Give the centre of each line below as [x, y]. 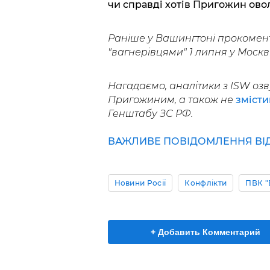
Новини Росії [140, 183]
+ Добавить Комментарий [206, 232]
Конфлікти [206, 183]
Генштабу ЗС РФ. [150, 113]
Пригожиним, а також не [171, 99]
